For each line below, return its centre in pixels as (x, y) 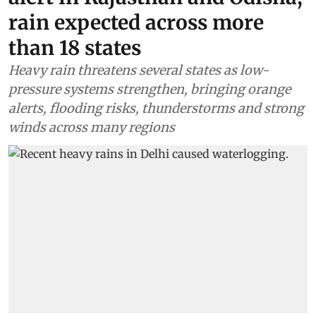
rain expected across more (136, 22)
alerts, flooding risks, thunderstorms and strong (156, 108)
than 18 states (75, 48)
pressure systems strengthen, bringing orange (150, 89)
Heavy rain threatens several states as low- (139, 70)
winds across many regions (92, 127)
